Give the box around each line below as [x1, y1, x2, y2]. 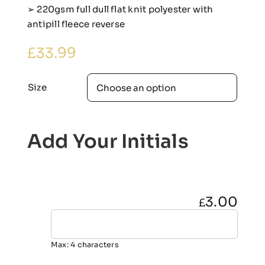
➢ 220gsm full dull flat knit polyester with [27, 4, 214, 15]
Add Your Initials [27, 130, 189, 154]
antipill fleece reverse [27, 18, 125, 30]
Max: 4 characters [50, 240, 119, 250]
